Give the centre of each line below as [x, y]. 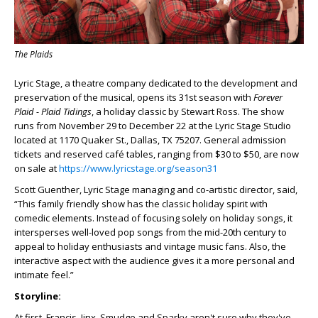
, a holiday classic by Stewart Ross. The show [188, 112]
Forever [268, 98]
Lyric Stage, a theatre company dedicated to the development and [156, 83]
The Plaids [33, 55]
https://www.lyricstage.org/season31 [138, 169]
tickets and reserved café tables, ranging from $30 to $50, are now [157, 154]
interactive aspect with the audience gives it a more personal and [154, 261]
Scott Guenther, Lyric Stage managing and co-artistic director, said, [156, 190]
